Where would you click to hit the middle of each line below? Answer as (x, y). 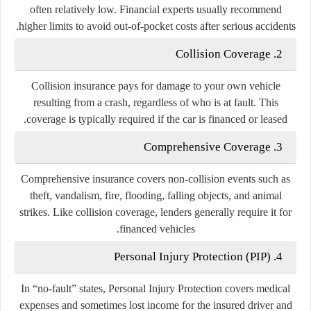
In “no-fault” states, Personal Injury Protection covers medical (155, 288)
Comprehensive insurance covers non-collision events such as (155, 178)
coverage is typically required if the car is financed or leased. (157, 119)
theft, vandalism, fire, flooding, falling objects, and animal (155, 195)
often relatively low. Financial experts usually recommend (155, 9)
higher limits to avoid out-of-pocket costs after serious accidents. (157, 26)
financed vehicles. (157, 228)
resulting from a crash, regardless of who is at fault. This (155, 102)
